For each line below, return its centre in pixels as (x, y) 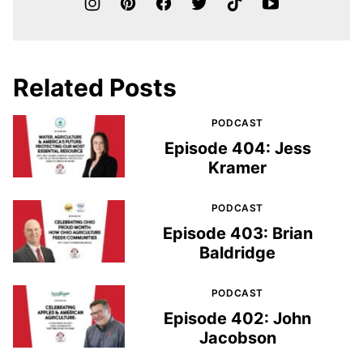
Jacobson (237, 337)
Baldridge (237, 252)
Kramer (237, 167)
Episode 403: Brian (237, 233)
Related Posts (95, 87)
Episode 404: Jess (237, 148)
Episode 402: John (237, 318)
